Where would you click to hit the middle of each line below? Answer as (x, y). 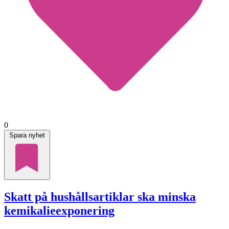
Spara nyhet (27, 135)
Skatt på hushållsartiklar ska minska (100, 197)
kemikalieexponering (59, 210)
